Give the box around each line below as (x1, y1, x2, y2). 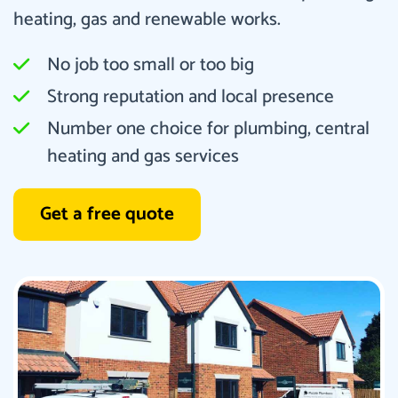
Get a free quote (40, 198, 174, 229)
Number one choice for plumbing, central (47, 113, 370, 144)
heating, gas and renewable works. (13, 4, 281, 35)
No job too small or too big (47, 49, 254, 80)
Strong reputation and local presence (47, 81, 334, 112)
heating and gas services (47, 140, 239, 171)
